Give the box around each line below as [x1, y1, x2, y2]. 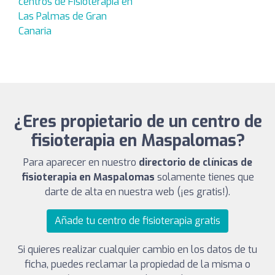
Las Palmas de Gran [18, 10, 107, 23]
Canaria [18, 25, 52, 38]
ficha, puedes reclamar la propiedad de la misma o [25, 258, 250, 271]
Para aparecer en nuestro [23, 156, 139, 169]
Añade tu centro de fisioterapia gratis [55, 214, 220, 228]
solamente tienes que [154, 171, 254, 184]
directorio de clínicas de [138, 156, 252, 169]
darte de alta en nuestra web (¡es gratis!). [45, 185, 230, 199]
